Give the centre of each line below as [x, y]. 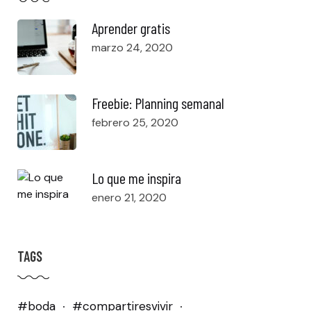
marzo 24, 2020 [132, 48]
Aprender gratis [131, 28]
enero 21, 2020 [129, 198]
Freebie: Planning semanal [158, 103]
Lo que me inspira [136, 178]
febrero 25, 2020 [135, 123]
